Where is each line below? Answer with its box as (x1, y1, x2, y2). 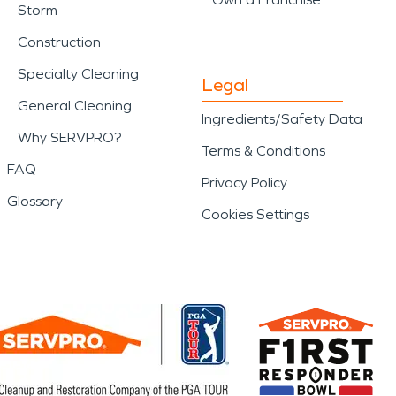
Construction (18, 34, 101, 50)
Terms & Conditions (202, 141, 325, 159)
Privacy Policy (202, 173, 287, 191)
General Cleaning (18, 97, 132, 114)
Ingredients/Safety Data (202, 110, 362, 127)
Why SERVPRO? (18, 129, 121, 146)
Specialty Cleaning (18, 65, 139, 82)
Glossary (7, 193, 63, 209)
